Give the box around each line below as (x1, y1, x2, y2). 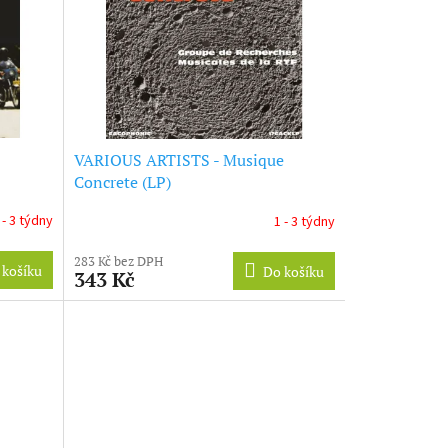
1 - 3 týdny (273, 212, 335, 233)
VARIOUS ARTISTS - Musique (73, 148, 284, 171)
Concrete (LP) (73, 170, 171, 193)
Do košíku (262, 261, 324, 281)
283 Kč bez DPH (73, 251, 163, 270)
